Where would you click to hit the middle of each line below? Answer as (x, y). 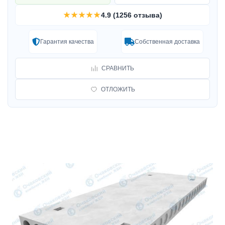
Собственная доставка (167, 41)
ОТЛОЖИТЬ (118, 89)
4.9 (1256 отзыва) (131, 15)
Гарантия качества (67, 41)
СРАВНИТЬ (118, 68)
